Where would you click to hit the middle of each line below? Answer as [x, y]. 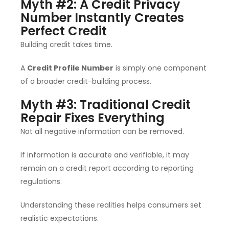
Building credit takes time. [66, 45]
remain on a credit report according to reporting [107, 168]
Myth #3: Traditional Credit [106, 105]
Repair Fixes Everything [93, 118]
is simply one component [160, 68]
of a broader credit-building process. [86, 82]
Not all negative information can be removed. [102, 132]
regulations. [41, 182]
